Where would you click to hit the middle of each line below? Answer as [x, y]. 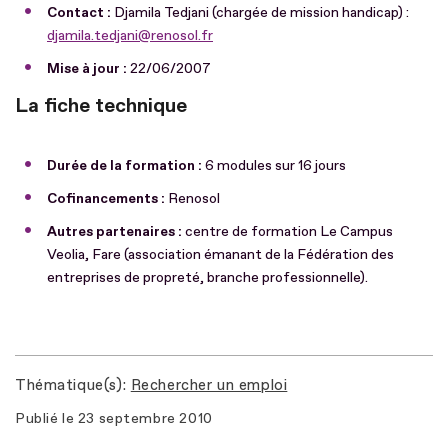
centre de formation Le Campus [289, 231]
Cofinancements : [106, 198]
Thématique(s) [69, 385]
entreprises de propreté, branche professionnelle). [207, 277]
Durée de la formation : [126, 165]
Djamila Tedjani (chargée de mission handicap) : [260, 12]
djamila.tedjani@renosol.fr [130, 35]
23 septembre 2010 [145, 418]
